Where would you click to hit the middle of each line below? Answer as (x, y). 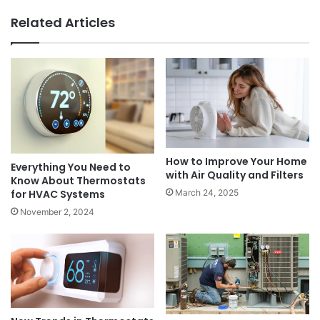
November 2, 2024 (57, 211)
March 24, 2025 (207, 192)
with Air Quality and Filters (235, 175)
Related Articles (63, 22)
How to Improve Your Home (236, 161)
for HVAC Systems (58, 194)
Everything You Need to (71, 167)
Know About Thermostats (78, 180)
